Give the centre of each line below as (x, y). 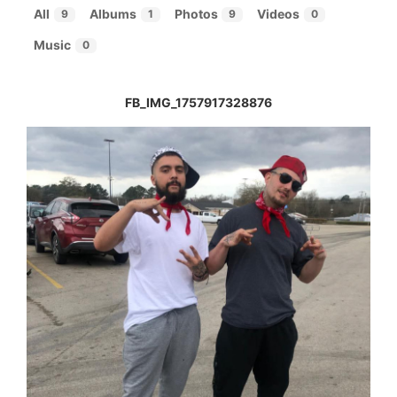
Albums (113, 14)
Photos (196, 14)
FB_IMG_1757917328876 (198, 102)
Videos (279, 14)
